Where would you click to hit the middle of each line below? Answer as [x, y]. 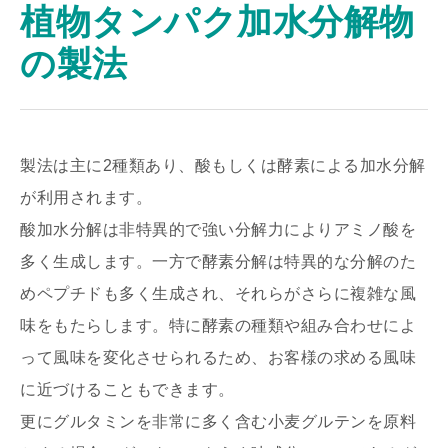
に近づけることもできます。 [127, 389]
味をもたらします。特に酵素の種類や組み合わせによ [218, 325]
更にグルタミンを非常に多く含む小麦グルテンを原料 [218, 421]
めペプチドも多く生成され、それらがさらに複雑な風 [218, 293]
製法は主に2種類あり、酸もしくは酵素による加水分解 [223, 165]
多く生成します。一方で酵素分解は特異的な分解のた [218, 261]
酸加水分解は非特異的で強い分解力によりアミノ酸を [218, 229]
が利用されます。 [86, 197]
